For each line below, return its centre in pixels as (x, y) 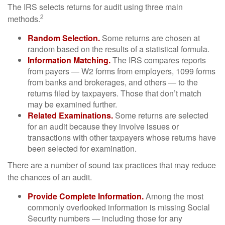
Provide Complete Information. (86, 196)
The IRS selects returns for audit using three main (95, 7)
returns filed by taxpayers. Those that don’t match (115, 93)
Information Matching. (69, 60)
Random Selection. (64, 38)
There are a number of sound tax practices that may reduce (112, 165)
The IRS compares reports (158, 60)
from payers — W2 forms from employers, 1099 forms (122, 71)
